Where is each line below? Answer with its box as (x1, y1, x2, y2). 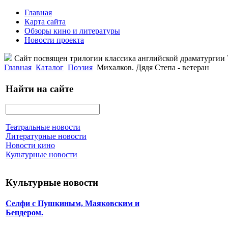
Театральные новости (6, 123, 80, 132)
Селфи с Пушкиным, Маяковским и (6, 199, 139, 208)
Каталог (36, 63, 64, 72)
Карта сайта (24, 17, 66, 26)
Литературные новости (6, 132, 87, 141)
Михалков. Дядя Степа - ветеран (97, 63, 209, 72)
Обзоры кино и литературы (24, 26, 120, 35)
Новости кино (6, 141, 55, 150)
